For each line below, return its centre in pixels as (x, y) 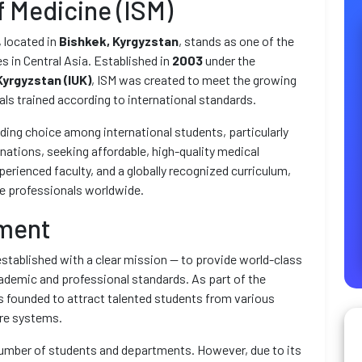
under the (229, 60)
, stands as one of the (236, 41)
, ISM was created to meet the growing (194, 80)
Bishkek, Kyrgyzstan (119, 41)
